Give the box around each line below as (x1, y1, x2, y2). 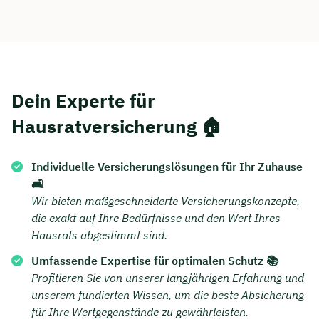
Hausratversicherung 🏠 (11, 114, 222, 139)
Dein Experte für (11, 88, 155, 113)
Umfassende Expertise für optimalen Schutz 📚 (31, 253, 278, 268)
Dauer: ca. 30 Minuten (48, 19, 163, 33)
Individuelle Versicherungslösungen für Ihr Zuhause (31, 159, 303, 174)
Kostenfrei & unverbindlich (48, 45, 184, 59)
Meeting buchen (66, 142, 150, 157)
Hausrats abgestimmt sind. (31, 228, 167, 243)
